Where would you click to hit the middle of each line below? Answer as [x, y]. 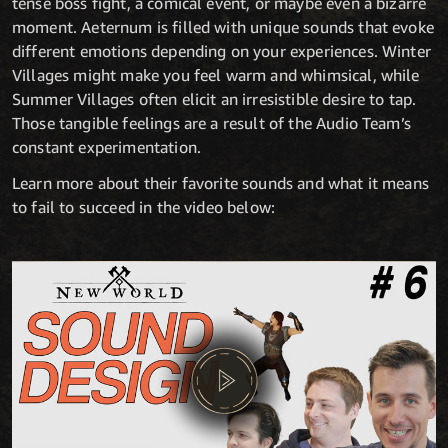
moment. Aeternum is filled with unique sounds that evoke [223, 27]
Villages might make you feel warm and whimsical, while [216, 75]
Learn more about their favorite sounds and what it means [220, 183]
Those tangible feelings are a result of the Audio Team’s [211, 123]
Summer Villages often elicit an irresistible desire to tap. [214, 99]
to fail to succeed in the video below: [144, 207]
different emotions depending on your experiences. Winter [221, 51]
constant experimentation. [107, 147]
